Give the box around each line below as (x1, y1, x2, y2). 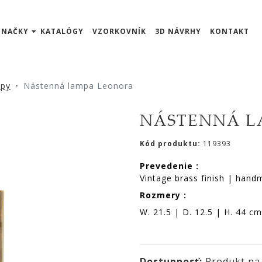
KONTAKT (209, 26, 249, 37)
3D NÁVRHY (154, 26, 201, 37)
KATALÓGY (40, 26, 84, 37)
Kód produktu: (140, 139, 203, 149)
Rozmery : (140, 189, 187, 201)
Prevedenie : (140, 160, 199, 171)
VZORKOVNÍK (92, 26, 146, 37)
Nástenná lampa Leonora (23, 80, 134, 91)
